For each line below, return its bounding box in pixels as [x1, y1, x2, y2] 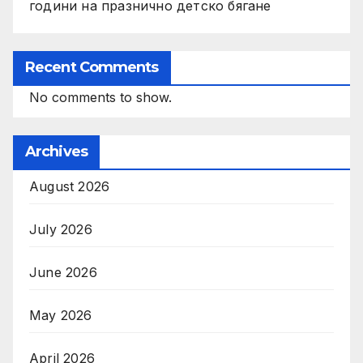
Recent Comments [25, 58, 159, 76]
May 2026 [29, 306, 92, 323]
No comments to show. [29, 88, 172, 105]
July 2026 [29, 220, 92, 237]
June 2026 [29, 263, 97, 280]
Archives [25, 142, 88, 160]
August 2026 [29, 177, 110, 194]
